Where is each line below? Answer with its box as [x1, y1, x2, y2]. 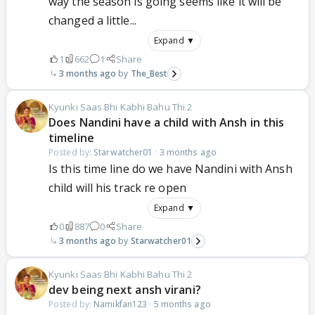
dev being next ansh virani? [49, 281, 201, 297]
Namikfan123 [94, 297, 148, 310]
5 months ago [153, 297, 211, 310]
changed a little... [49, 12, 136, 28]
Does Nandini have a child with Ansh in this [49, 114, 285, 130]
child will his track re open [49, 179, 186, 195]
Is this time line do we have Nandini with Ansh [49, 160, 292, 176]
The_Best [130, 67, 168, 79]
